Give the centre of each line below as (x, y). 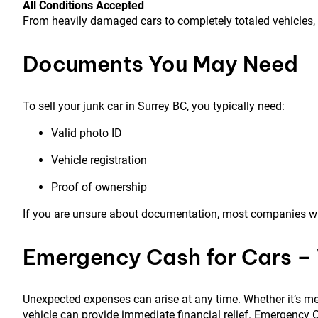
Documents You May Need (160, 64)
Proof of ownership (99, 187)
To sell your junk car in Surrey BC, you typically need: (154, 106)
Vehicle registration (99, 160)
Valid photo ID (87, 133)
